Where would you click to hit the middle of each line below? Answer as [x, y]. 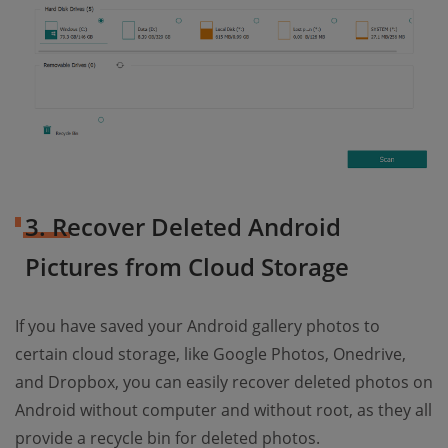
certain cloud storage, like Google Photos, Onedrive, [210, 354]
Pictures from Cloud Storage [187, 267]
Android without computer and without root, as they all [223, 410]
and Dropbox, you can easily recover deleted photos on [224, 382]
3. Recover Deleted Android [183, 227]
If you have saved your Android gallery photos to [197, 326]
